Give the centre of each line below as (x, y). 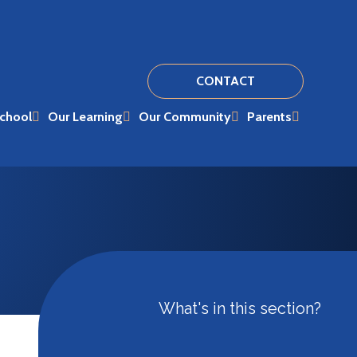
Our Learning (85, 117)
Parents (269, 117)
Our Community (184, 117)
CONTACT (225, 81)
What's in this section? (240, 309)
